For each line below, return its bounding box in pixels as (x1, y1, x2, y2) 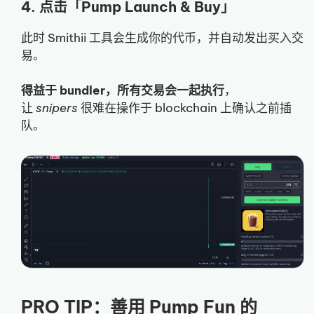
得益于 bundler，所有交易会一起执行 (21, 83, 224, 99)
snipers (36, 100, 78, 116)
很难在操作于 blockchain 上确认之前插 (78, 100, 292, 116)
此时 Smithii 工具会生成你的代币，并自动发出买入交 (21, 29, 303, 46)
